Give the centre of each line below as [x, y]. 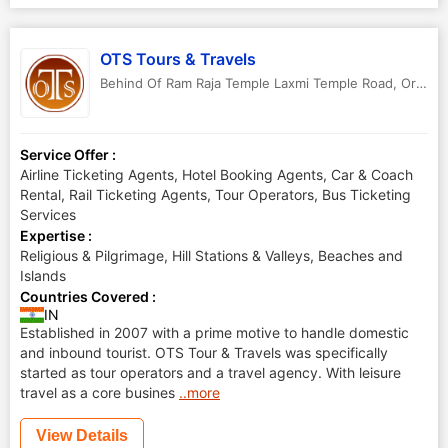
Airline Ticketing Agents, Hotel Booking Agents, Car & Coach [216, 174]
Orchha [408, 83]
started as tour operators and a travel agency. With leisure [210, 372]
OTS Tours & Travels [178, 59]
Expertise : [56, 235]
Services [48, 214]
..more [199, 392]
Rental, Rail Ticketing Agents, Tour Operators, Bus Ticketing [215, 194]
